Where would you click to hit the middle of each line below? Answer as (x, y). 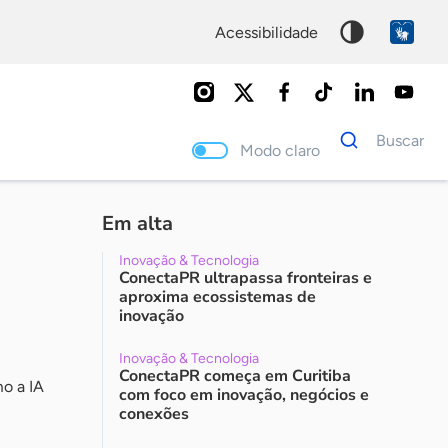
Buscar (405, 140)
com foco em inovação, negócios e (244, 395)
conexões (154, 414)
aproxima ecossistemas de (217, 297)
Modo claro (287, 150)
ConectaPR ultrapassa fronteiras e (245, 278)
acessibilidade (272, 32)
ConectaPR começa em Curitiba (235, 376)
